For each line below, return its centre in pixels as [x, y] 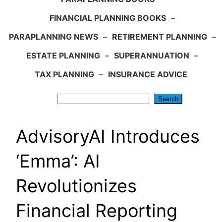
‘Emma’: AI [58, 161]
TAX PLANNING [64, 75]
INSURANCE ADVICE [148, 75]
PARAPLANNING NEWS [53, 37]
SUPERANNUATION [152, 56]
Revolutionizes [76, 186]
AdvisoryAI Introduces [108, 137]
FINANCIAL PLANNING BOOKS [108, 18]
